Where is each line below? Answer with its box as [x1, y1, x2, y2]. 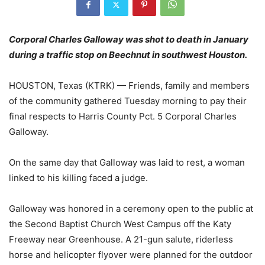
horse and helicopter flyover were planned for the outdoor [9, 249, 253, 261]
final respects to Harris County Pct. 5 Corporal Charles [9, 111, 237, 122]
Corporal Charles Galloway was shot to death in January [9, 34, 248, 46]
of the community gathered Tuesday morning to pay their [9, 95, 247, 107]
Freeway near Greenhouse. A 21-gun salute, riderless [9, 234, 233, 245]
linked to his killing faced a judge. [9, 172, 148, 184]
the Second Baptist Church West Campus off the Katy [9, 218, 231, 230]
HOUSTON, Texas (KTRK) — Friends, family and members [9, 80, 250, 92]
